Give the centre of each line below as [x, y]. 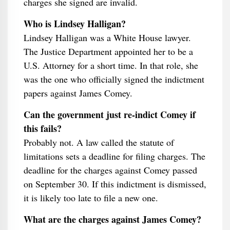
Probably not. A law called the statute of [99, 142]
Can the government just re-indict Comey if [109, 114]
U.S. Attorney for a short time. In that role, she [111, 65]
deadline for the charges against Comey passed [110, 170]
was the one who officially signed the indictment [114, 79]
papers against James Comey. [78, 93]
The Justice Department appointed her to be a [108, 51]
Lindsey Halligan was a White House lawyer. [107, 37]
